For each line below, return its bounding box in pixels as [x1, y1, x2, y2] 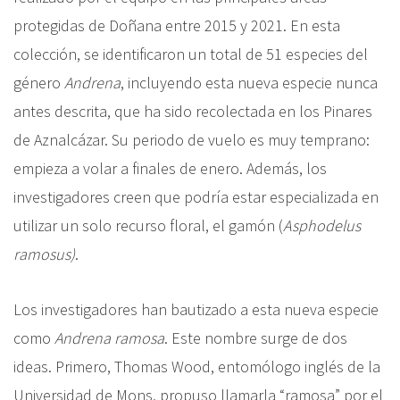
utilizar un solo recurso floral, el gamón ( [13, 214, 283, 236]
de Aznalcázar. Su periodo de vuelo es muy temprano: [13, 129, 370, 150]
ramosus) [13, 243, 75, 264]
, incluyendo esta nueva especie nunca [121, 71, 378, 93]
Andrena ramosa [54, 327, 164, 348]
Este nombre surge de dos [171, 327, 347, 348]
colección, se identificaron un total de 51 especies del [13, 43, 368, 64]
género [13, 71, 64, 93]
